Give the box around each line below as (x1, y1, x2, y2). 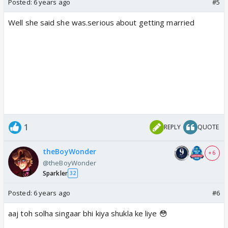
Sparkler (43, 168, 68, 178)
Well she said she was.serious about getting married (8, 17, 195, 27)
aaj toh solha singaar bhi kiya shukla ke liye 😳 (8, 208, 167, 218)
